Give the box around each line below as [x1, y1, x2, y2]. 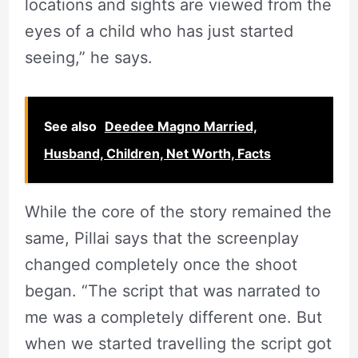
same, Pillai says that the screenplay [24, 229, 299, 249]
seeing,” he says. [24, 48, 153, 68]
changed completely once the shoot [24, 255, 297, 275]
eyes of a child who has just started [24, 22, 293, 42]
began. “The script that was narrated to [24, 281, 320, 301]
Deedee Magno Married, [104, 118, 257, 135]
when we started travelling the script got [24, 334, 332, 354]
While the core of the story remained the [24, 202, 332, 222]
